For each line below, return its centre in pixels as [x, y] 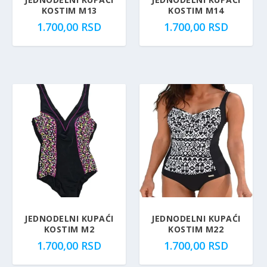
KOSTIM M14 [196, 11]
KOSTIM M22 [196, 229]
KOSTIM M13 [69, 11]
